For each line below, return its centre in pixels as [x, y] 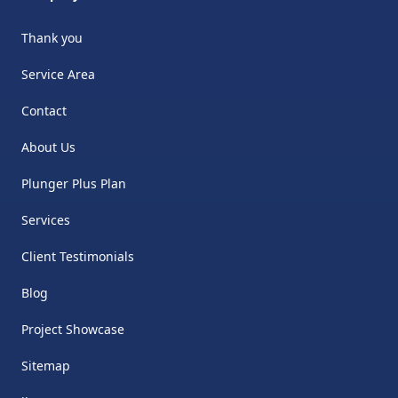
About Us [48, 147]
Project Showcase [73, 329]
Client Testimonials [78, 256]
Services [46, 220]
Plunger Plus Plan [74, 183]
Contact [44, 111]
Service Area [58, 74]
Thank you [52, 38]
